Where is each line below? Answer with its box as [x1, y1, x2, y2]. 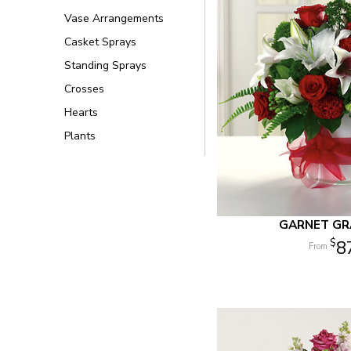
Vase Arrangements [64, 11, 164, 26]
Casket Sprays [64, 34, 136, 49]
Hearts [64, 105, 98, 120]
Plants [64, 128, 96, 143]
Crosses [64, 81, 104, 96]
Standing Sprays [64, 58, 147, 73]
